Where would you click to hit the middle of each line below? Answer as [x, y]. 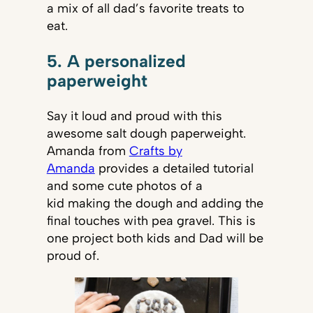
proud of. [73, 256]
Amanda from [88, 151]
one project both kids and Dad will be [155, 239]
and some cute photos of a [124, 186]
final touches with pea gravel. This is [151, 221]
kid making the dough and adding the [155, 204]
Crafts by [155, 151]
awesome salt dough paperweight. [146, 134]
